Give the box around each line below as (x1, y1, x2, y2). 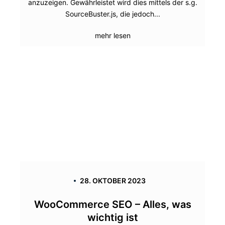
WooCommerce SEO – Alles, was (34, 198, 191, 211)
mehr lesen (94, 31, 131, 40)
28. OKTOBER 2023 (79, 176, 146, 185)
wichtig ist (87, 211, 138, 224)
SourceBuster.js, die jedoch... (65, 10, 160, 19)
